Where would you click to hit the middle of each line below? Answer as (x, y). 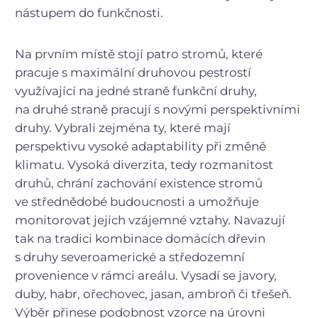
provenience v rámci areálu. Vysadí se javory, (146, 275)
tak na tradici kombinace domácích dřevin (140, 238)
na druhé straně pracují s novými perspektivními (158, 109)
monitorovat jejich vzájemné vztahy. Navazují (150, 220)
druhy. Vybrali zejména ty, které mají (123, 127)
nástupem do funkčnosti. (89, 12)
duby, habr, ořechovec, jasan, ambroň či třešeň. (153, 294)
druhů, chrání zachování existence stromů (139, 183)
